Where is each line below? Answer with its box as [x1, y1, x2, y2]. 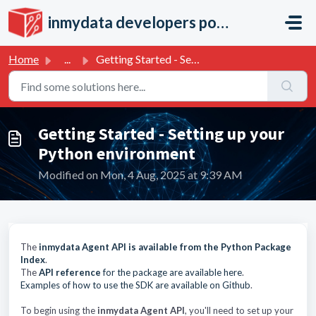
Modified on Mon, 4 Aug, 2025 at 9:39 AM [38, 168, 243, 181]
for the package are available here [101, 267, 242, 278]
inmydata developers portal [217, 13, 229, 32]
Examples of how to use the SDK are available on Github [20, 279, 250, 291]
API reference [39, 267, 101, 278]
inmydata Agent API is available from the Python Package [39, 241, 291, 253]
